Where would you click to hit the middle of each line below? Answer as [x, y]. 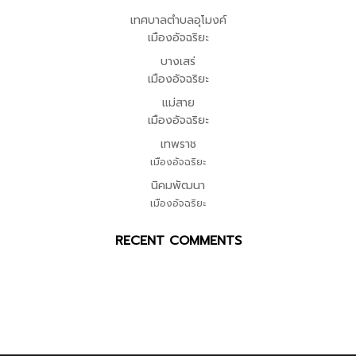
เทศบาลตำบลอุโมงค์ [178, 20]
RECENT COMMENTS [178, 241]
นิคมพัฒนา [178, 186]
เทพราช [178, 144]
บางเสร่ [178, 62]
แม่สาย [178, 103]
